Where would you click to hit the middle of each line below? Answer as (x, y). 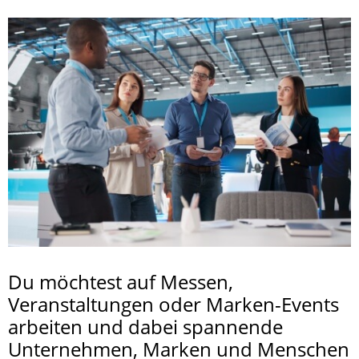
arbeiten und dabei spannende (145, 326)
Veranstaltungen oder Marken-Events (173, 304)
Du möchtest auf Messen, (121, 281)
